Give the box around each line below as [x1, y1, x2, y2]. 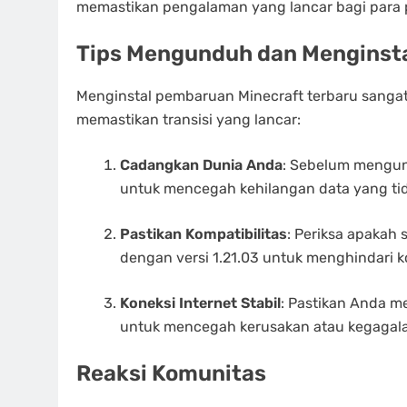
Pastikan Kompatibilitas [120, 224, 287, 243]
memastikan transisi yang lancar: [76, 110, 301, 128]
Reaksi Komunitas [76, 360, 266, 386]
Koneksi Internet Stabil [120, 293, 281, 312]
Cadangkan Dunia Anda [120, 155, 283, 174]
